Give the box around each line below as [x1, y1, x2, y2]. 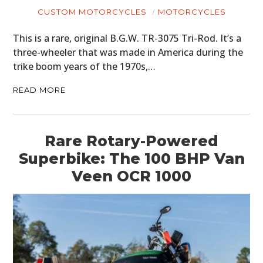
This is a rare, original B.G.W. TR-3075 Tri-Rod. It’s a [13, 31, 242, 45]
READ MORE [13, 85, 66, 95]
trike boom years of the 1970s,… [13, 59, 156, 73]
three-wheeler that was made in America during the [13, 45, 244, 59]
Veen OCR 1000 [72, 167, 191, 185]
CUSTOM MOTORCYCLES [37, 6, 147, 16]
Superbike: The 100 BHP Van [18, 149, 245, 167]
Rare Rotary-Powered [45, 131, 218, 150]
